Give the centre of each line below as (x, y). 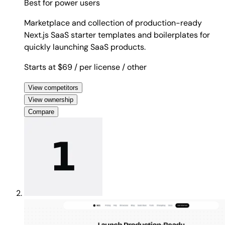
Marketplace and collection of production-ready (113, 23)
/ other (134, 67)
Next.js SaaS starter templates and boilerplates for (117, 35)
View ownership (51, 99)
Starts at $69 (49, 67)
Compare (41, 111)
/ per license (97, 67)
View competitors (53, 87)
